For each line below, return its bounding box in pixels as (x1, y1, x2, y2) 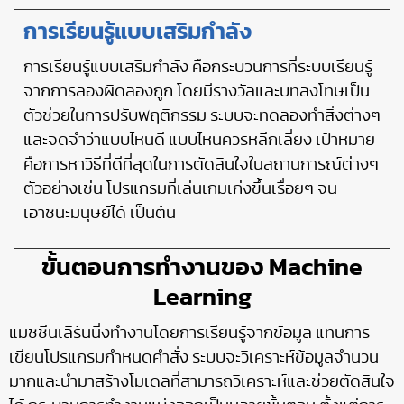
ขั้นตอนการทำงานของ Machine (41, 256, 363, 280)
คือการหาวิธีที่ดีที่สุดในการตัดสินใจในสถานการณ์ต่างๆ (23, 156, 379, 173)
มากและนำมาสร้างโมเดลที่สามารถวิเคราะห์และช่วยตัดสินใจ (9, 374, 395, 391)
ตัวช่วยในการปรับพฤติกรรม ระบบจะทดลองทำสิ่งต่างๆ (23, 107, 381, 124)
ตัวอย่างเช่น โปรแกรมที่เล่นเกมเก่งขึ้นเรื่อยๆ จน (23, 180, 337, 197)
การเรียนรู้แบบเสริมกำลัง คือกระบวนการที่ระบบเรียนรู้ (23, 59, 372, 76)
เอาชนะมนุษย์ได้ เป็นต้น (23, 205, 176, 222)
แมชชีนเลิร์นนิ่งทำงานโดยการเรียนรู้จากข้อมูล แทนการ (9, 326, 370, 343)
